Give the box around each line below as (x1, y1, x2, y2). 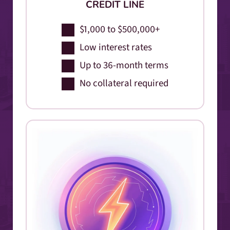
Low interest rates (80, 40, 152, 54)
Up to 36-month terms (80, 58, 168, 72)
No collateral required (80, 76, 168, 90)
